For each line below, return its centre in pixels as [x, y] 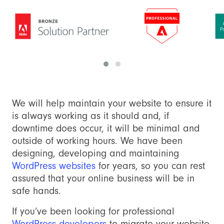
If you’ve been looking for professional [93, 211]
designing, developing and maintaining [95, 153]
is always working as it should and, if [90, 116]
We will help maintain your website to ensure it [112, 103]
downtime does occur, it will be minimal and [106, 128]
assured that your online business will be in [103, 178]
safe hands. [36, 191]
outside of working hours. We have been [97, 141]
